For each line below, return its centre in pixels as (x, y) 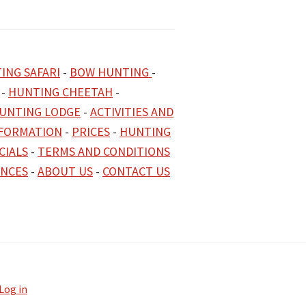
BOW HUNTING (111, 72)
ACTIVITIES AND (132, 112)
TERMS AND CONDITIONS (104, 151)
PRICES (91, 131)
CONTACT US (136, 171)
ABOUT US (65, 171)
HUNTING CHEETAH (60, 92)
